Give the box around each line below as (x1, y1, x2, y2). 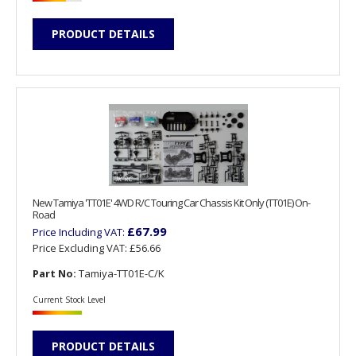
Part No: (33, 266, 76, 281)
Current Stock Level (33, 293, 106, 305)
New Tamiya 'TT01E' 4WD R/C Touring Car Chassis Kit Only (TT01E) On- (33, 195, 310, 211)
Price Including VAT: (33, 225, 127, 240)
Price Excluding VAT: (33, 241, 130, 256)
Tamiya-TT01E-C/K (76, 266, 164, 281)
